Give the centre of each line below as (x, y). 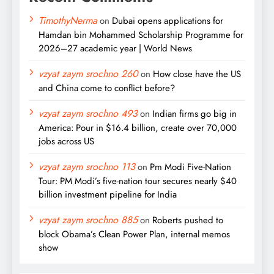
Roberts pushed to (188, 220)
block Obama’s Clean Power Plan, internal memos (134, 234)
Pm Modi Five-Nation (191, 167)
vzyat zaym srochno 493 (88, 113)
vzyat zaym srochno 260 (88, 73)
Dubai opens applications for (168, 20)
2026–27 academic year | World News (115, 48)
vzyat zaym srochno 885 (88, 220)
